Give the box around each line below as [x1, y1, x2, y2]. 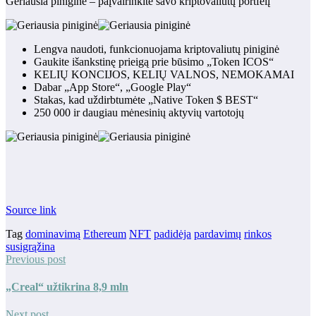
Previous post [6, 253, 66, 265]
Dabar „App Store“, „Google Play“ [34, 80, 191, 93]
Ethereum [83, 227, 126, 240]
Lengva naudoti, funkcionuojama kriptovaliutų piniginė [34, 42, 279, 55]
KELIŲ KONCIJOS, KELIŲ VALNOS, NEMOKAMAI [34, 68, 294, 80]
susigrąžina [6, 240, 55, 253]
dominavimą [25, 227, 80, 240]
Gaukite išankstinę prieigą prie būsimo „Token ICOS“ [34, 55, 274, 68]
